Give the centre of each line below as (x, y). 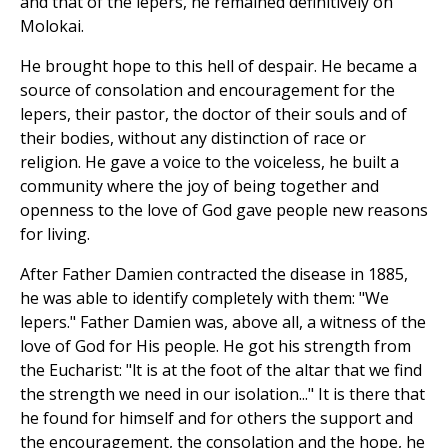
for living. (55, 234)
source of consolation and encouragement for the (207, 90)
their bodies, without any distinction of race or (193, 138)
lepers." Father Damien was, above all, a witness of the (223, 322)
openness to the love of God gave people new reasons (224, 210)
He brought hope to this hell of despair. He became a (218, 66)
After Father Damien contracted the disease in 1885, (214, 274)
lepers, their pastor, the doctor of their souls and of (213, 114)
